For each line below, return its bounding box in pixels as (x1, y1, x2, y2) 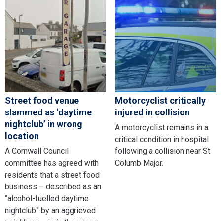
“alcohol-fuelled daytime (5, 194, 89, 204)
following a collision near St (114, 147, 210, 156)
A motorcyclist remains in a (114, 123, 208, 133)
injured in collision (114, 107, 190, 118)
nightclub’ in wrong (5, 119, 82, 130)
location (5, 131, 39, 142)
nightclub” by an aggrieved (5, 206, 96, 216)
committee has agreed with (5, 158, 99, 168)
